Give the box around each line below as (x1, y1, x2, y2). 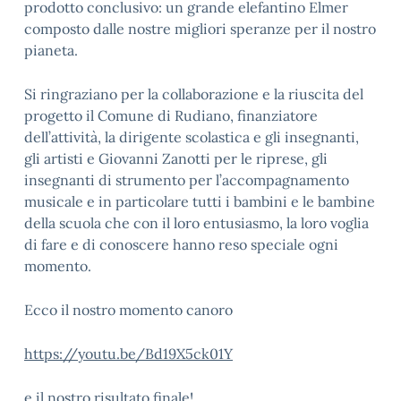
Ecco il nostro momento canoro (24, 301, 233, 319)
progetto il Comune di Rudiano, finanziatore (24, 107, 318, 124)
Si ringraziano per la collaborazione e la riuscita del (24, 85, 363, 103)
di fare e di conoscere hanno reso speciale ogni (24, 235, 338, 253)
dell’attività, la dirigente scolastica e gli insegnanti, (24, 128, 363, 146)
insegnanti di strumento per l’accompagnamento (24, 171, 349, 189)
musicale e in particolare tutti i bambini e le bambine (24, 192, 375, 210)
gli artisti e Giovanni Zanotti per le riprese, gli (24, 149, 328, 167)
